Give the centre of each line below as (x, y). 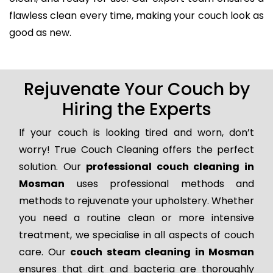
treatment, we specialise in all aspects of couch (136, 235)
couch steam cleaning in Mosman (162, 252)
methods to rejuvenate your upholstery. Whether (136, 200)
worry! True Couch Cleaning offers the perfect (136, 149)
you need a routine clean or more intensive (136, 218)
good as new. (40, 32)
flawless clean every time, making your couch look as (136, 15)
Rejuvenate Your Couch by (136, 89)
